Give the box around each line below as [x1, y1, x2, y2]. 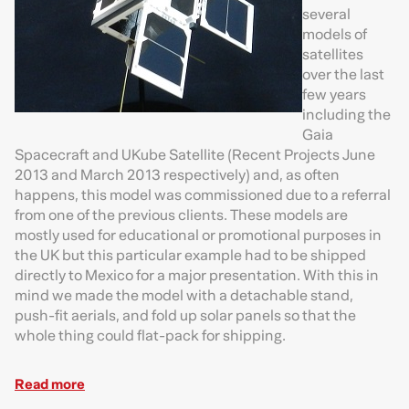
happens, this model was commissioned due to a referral [15, 182, 391, 208]
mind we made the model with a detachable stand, [15, 282, 353, 309]
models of [302, 21, 367, 47]
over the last [302, 61, 384, 88]
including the [302, 101, 391, 128]
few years [302, 81, 366, 108]
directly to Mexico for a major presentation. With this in [15, 262, 379, 288]
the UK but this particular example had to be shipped [15, 242, 366, 268]
